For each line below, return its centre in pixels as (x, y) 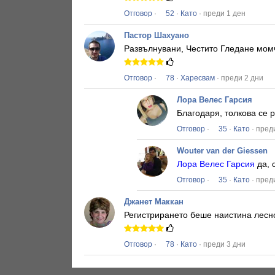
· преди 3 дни (221, 245)
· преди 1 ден (221, 14)
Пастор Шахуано (157, 36)
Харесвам (198, 78)
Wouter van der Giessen (222, 151)
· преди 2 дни (239, 78)
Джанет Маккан (154, 202)
